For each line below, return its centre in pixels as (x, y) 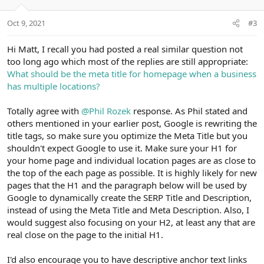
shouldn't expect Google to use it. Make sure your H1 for (122, 148)
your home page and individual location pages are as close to (131, 161)
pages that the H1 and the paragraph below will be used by (127, 185)
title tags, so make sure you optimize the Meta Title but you (127, 136)
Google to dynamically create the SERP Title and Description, (129, 198)
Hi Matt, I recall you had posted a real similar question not (125, 49)
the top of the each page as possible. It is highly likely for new (132, 173)
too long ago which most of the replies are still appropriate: (128, 62)
